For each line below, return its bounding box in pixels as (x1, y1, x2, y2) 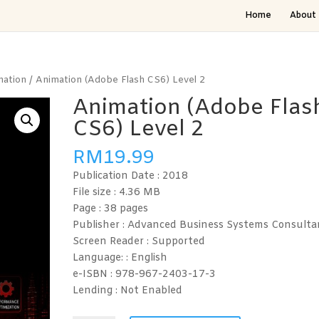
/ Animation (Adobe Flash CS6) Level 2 (26, 74, 206, 86)
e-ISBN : (72, 267, 115, 281)
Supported (151, 234, 205, 249)
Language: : (72, 251, 131, 265)
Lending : (72, 283, 120, 298)
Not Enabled (120, 283, 182, 298)
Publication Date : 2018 (72, 169, 188, 183)
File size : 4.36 (72, 185, 143, 199)
